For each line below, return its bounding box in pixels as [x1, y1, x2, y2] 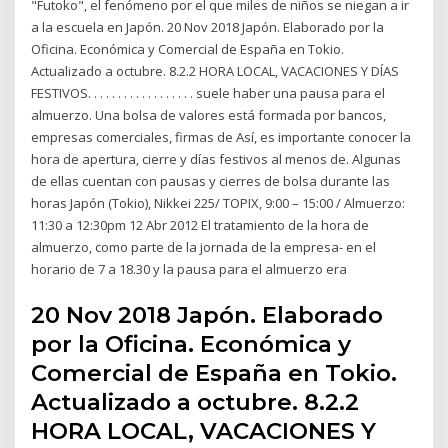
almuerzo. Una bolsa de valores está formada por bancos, [31, 106, 387, 125]
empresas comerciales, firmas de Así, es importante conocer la [31, 128, 412, 147]
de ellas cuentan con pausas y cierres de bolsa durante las [31, 172, 391, 191]
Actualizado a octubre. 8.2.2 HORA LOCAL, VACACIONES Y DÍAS [31, 62, 400, 81]
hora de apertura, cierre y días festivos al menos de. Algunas [31, 150, 402, 169]
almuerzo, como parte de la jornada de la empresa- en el [31, 238, 377, 257]
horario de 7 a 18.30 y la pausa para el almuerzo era [31, 260, 351, 279]
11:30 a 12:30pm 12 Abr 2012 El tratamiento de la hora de [31, 216, 370, 235]
